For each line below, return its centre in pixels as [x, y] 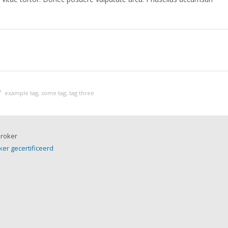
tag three [81, 93]
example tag [21, 93]
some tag [53, 93]
